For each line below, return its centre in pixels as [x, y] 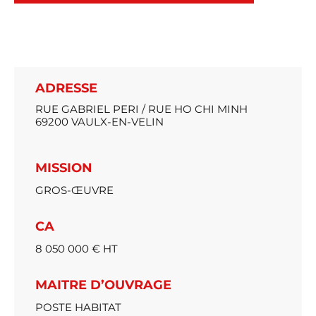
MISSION [64, 168]
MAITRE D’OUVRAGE [103, 285]
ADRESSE [66, 89]
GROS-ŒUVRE [74, 190]
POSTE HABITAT [78, 308]
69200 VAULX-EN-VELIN [99, 122]
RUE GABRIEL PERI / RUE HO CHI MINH [141, 109]
